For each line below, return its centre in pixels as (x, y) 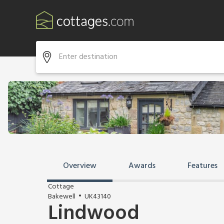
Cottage (61, 187)
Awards (142, 166)
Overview (80, 166)
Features (202, 166)
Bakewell (62, 197)
